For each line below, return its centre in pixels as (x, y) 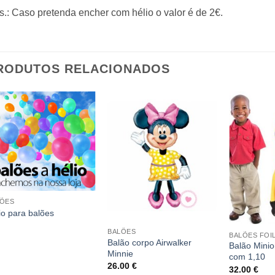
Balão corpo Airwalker (150, 242)
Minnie (121, 253)
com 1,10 (247, 257)
